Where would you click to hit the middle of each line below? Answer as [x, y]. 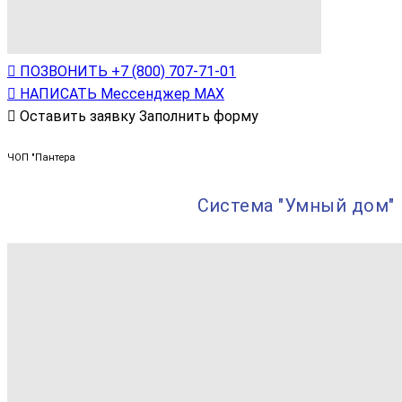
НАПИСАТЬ [58, 93]
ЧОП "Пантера [41, 157]
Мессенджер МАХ [162, 93]
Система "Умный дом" [296, 205]
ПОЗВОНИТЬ [64, 71]
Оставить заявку [78, 116]
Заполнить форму [199, 116]
